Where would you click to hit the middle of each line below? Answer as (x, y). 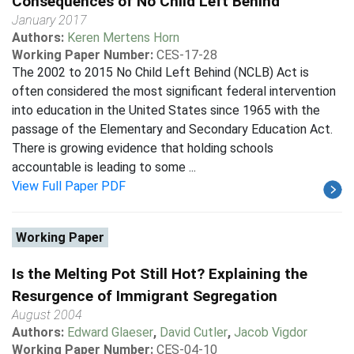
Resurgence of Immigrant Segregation (145, 296)
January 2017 (49, 20)
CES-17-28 (187, 55)
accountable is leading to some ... (104, 167)
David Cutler (194, 332)
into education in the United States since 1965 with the (166, 110)
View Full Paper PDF (69, 186)
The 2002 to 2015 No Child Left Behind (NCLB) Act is (160, 72)
